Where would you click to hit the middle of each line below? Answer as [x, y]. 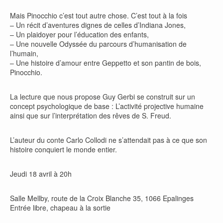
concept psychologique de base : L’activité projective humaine [107, 106]
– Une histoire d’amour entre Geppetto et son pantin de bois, [106, 63]
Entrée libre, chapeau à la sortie [60, 208]
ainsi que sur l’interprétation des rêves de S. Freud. [91, 115]
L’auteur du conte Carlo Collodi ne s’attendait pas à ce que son [109, 140]
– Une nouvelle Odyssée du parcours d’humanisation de [98, 44]
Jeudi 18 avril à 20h [41, 174]
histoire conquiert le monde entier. [63, 149]
